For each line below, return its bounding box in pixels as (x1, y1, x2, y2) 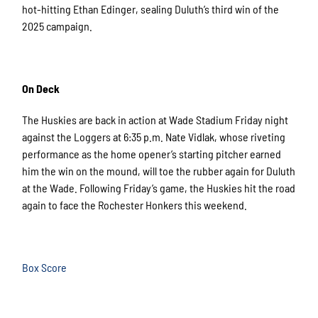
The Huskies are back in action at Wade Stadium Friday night (22, 113, 289, 127)
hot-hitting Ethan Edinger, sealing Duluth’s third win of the (22, 2, 280, 16)
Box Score (22, 261, 67, 275)
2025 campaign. (22, 19, 95, 33)
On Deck (22, 82, 60, 96)
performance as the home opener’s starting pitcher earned (22, 147, 282, 161)
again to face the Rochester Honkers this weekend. (22, 198, 250, 212)
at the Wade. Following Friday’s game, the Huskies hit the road (22, 181, 296, 195)
